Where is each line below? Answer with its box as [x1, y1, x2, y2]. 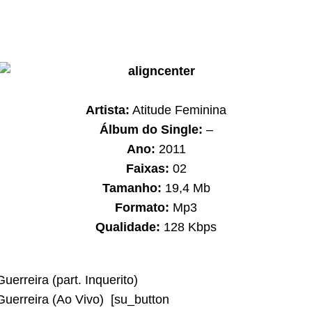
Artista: [86, 103, 130, 117]
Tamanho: [102, 181, 162, 195]
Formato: [115, 201, 169, 214]
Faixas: [125, 162, 169, 175]
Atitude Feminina [130, 103, 226, 117]
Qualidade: [95, 220, 160, 234]
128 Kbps [160, 220, 217, 234]
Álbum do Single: [99, 123, 203, 136]
